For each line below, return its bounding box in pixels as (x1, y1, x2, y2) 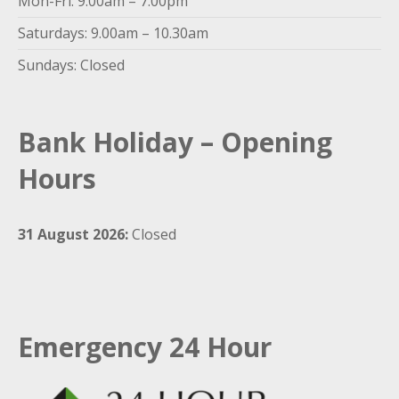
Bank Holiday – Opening (18, 124, 332, 161)
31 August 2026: (18, 224, 128, 245)
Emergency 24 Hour (18, 329, 272, 366)
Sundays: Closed (18, 55, 125, 76)
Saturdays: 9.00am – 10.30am (18, 23, 208, 44)
